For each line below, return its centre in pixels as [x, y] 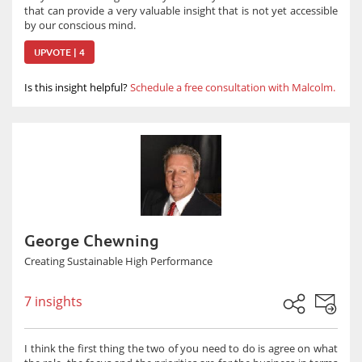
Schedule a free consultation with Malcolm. [233, 87]
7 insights [53, 301]
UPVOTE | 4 [59, 52]
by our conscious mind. [80, 25]
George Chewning [92, 240]
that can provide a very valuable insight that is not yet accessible [181, 11]
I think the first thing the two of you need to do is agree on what [181, 348]
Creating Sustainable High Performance [118, 261]
